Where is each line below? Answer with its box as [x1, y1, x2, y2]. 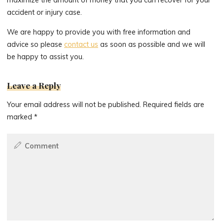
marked [7, 112, 35, 121]
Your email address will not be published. [7, 100, 142, 109]
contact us [64, 39, 99, 49]
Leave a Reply [7, 79, 61, 91]
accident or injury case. [7, 7, 82, 17]
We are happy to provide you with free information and [7, 27, 191, 37]
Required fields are [143, 100, 205, 109]
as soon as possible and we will [98, 39, 206, 49]
